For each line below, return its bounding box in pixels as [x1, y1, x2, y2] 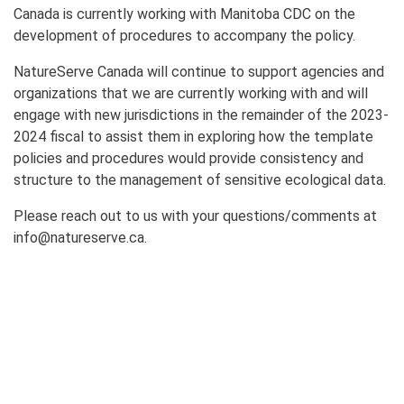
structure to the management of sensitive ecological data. [14, 170, 386, 188]
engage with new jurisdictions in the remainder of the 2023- [14, 106, 389, 124]
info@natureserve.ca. [14, 228, 147, 246]
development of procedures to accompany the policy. [14, 26, 355, 44]
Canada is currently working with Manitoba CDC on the [14, 5, 355, 23]
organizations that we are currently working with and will [14, 84, 368, 102]
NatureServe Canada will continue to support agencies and [14, 62, 384, 80]
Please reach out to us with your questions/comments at [14, 207, 377, 225]
